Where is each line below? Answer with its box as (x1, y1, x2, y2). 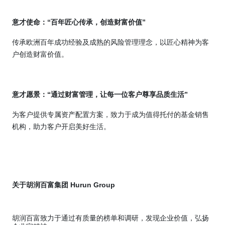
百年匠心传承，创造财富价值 (51, 18, 142, 27)
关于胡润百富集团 (12, 181, 68, 189)
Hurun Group (68, 181, 115, 189)
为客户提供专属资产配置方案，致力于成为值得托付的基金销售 (12, 110, 209, 119)
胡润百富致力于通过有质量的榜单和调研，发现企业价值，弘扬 (12, 214, 209, 222)
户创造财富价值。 (12, 50, 68, 59)
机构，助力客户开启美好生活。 (12, 123, 110, 131)
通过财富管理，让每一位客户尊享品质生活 (51, 90, 184, 99)
